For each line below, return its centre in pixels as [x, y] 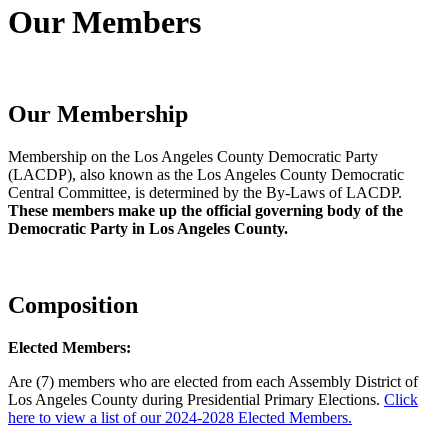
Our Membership [98, 113]
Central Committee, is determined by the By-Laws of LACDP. [205, 192]
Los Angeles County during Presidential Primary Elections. [196, 399]
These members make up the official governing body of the [205, 210]
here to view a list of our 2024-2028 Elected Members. [180, 417]
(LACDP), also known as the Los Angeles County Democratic [206, 174]
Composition [73, 304]
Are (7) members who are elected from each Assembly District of [213, 381]
